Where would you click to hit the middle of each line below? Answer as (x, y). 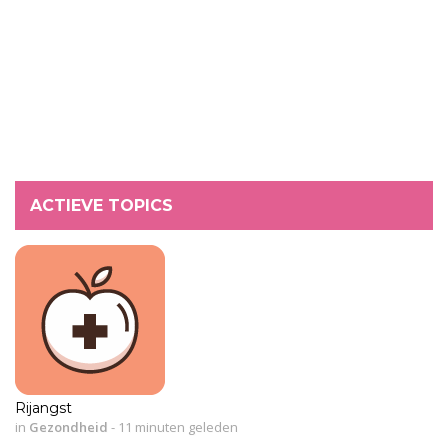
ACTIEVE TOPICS (101, 205)
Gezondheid (68, 426)
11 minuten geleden (176, 426)
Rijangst (43, 407)
